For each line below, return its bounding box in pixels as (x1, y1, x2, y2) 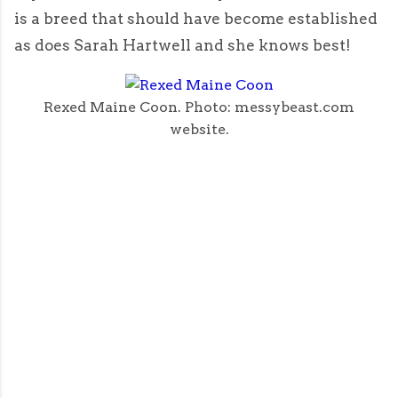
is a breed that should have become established (14, 10, 378, 28)
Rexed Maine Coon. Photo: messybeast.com (44, 99, 354, 116)
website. (169, 121, 229, 139)
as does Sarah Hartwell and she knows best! (14, 36, 351, 55)
